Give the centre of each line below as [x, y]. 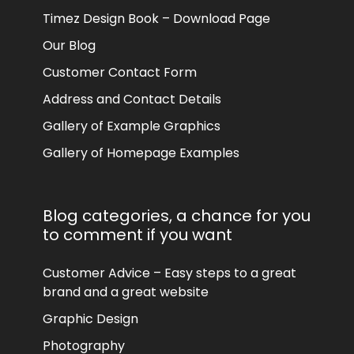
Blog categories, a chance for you [177, 216]
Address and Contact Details [132, 99]
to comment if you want [137, 235]
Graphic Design [90, 319]
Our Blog [69, 45]
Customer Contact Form [120, 72]
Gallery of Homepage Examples [141, 153]
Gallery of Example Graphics [132, 126]
